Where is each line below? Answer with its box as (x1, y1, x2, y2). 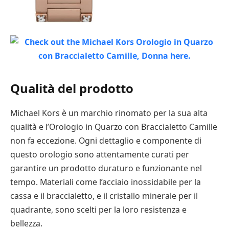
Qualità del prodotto (10, 80, 133, 97)
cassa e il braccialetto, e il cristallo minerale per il (10, 190, 198, 202)
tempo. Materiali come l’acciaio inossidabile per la (10, 176, 201, 188)
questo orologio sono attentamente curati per (10, 149, 189, 161)
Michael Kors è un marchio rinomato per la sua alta (10, 107, 208, 119)
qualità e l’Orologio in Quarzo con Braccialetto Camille (10, 121, 217, 133)
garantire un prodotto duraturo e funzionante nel (10, 163, 202, 174)
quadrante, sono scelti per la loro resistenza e (10, 204, 187, 216)
